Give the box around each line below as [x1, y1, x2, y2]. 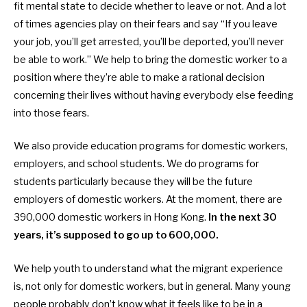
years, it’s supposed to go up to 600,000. [14, 229, 219, 242]
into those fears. [14, 107, 89, 120]
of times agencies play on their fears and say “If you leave [14, 18, 278, 31]
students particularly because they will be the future [14, 175, 253, 188]
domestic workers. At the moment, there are [77, 193, 282, 206]
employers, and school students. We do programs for [14, 158, 259, 171]
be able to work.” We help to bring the [14, 53, 188, 66]
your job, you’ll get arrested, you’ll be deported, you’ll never [14, 36, 284, 49]
